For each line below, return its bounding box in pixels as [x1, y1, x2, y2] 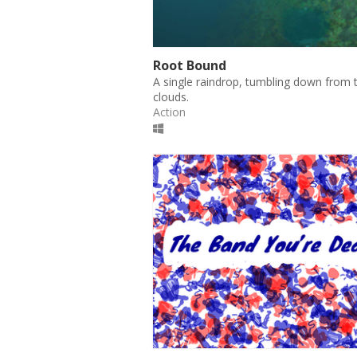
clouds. [153, 88, 189, 104]
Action [153, 104, 186, 120]
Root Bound [153, 56, 226, 74]
